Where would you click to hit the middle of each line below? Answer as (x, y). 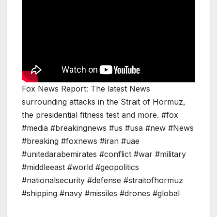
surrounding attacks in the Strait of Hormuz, (104, 102)
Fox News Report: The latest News (86, 89)
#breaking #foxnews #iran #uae (81, 141)
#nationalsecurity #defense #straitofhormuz (102, 180)
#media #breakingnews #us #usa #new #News (108, 128)
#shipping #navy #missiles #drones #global (101, 194)
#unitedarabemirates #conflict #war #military (104, 154)
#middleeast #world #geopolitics (80, 167)
